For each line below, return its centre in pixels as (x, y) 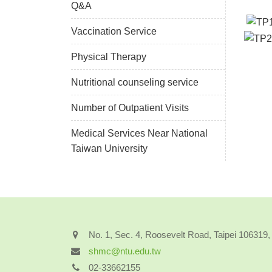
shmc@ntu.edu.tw (125, 251)
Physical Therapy (109, 57)
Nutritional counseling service (135, 83)
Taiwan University (109, 149)
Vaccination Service (114, 32)
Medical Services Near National (139, 134)
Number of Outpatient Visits (130, 108)
